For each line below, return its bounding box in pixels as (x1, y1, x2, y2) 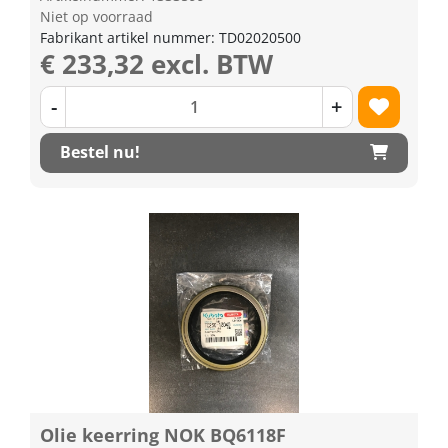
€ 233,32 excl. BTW (40, 45, 273, 82)
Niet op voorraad (40, 6, 153, 26)
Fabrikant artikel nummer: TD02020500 (40, 27, 301, 47)
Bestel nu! (60, 141, 140, 163)
